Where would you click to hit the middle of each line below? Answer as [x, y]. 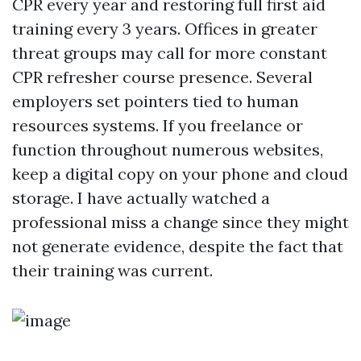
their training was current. [112, 270]
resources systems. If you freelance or [158, 125]
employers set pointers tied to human [156, 101]
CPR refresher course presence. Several [162, 77]
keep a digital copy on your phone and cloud [180, 174]
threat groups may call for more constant [170, 53]
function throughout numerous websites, [168, 149]
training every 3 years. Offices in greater [165, 29]
